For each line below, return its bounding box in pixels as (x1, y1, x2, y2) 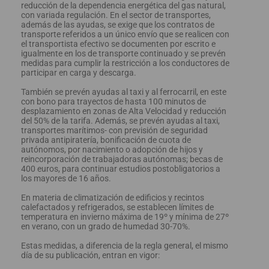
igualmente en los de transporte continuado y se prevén (21, 48, 226, 58)
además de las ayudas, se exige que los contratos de (21, 19, 214, 29)
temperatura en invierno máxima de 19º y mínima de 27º (21, 211, 229, 222)
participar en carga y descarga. (21, 67, 136, 77)
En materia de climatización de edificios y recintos (21, 192, 204, 202)
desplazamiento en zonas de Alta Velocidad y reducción (21, 106, 226, 116)
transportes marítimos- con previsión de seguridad (21, 125, 208, 135)
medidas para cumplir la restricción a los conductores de (21, 58, 229, 68)
